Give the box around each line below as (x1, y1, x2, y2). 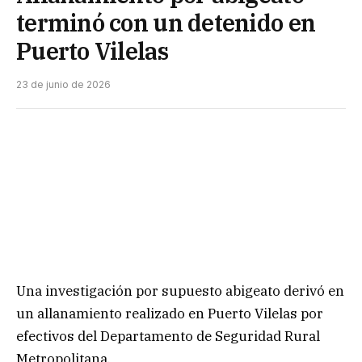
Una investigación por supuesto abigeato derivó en (16, 282, 344, 301)
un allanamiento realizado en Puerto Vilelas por (16, 305, 323, 323)
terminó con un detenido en (16, 6, 316, 38)
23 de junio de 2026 (16, 78, 111, 90)
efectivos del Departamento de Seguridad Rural (16, 327, 320, 346)
